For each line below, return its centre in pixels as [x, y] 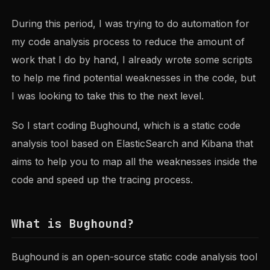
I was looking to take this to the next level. [108, 96]
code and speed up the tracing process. [102, 179]
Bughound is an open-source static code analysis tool [135, 256]
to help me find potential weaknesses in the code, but [134, 77]
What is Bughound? [73, 223]
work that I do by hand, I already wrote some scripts [132, 59]
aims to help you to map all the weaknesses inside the [135, 161]
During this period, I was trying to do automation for [131, 23]
